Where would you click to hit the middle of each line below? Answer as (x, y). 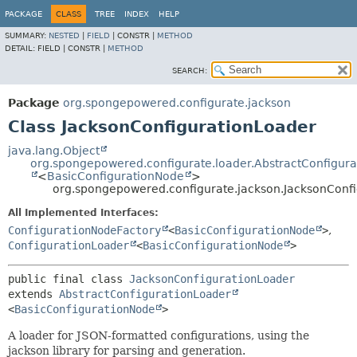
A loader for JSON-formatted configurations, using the (159, 335)
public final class (69, 279)
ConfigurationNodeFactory (84, 230)
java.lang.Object (54, 151)
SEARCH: (190, 71)
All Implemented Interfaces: (83, 213)
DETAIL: (21, 48)
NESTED (64, 35)
